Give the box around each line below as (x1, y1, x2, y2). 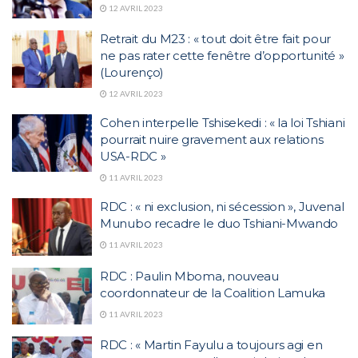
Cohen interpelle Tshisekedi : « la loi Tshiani (100, 115, 345, 130)
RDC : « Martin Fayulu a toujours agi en (100, 337, 323, 352)
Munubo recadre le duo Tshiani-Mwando (100, 216, 339, 231)
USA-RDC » (100, 149, 166, 164)
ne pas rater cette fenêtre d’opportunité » (100, 48, 344, 63)
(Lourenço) (100, 65, 164, 80)
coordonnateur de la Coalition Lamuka (100, 284, 326, 300)
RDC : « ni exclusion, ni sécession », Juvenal (100, 199, 344, 214)
